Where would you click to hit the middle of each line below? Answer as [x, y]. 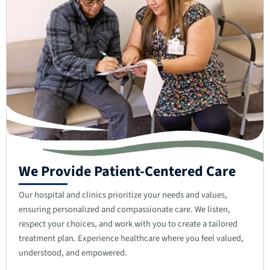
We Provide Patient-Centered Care [127, 171]
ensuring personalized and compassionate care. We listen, [124, 209]
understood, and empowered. [73, 253]
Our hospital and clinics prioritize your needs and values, [123, 195]
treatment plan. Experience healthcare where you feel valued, [131, 238]
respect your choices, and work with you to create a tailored [128, 224]
